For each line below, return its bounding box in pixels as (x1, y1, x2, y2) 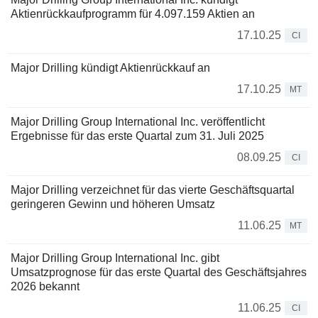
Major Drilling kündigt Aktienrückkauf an (11, 62, 210, 75)
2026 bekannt (11, 280, 79, 293)
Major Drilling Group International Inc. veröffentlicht (11, 116, 265, 128)
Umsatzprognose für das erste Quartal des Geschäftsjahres (11, 266, 307, 279)
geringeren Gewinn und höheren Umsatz (11, 198, 215, 211)
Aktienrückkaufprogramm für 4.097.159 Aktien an (11, 8, 255, 21)
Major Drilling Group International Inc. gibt (11, 252, 219, 265)
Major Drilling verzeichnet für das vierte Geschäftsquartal (11, 184, 295, 197)
